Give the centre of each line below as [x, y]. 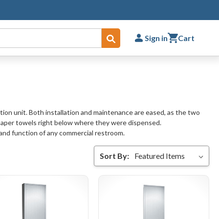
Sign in [156, 38]
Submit [126, 38]
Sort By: [114, 156]
